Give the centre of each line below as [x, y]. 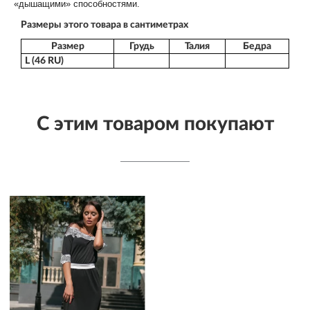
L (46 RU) [44, 61]
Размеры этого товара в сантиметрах [104, 25]
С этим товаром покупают [155, 124]
